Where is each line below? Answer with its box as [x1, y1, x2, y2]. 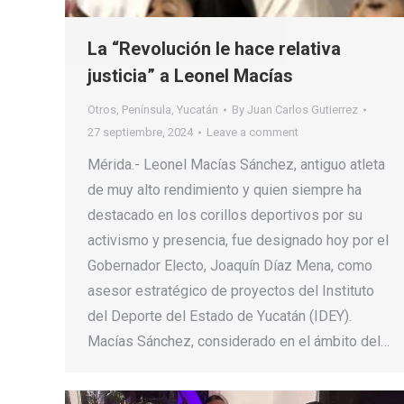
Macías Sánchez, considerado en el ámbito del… [87, 333, 390, 351]
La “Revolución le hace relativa [87, 38, 341, 60]
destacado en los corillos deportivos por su [87, 207, 363, 225]
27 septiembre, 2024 [87, 125, 193, 140]
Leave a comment [207, 125, 298, 140]
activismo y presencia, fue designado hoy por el [87, 232, 389, 250]
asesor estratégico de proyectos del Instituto [87, 282, 374, 300]
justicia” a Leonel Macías [87, 65, 293, 87]
